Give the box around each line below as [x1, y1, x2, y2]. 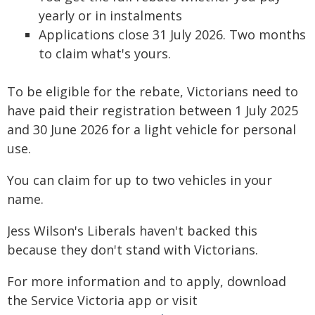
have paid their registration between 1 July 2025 [7, 102, 298, 119]
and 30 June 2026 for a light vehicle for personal [7, 121, 296, 138]
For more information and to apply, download [7, 273, 286, 290]
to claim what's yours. [39, 45, 171, 62]
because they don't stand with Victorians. [7, 241, 258, 258]
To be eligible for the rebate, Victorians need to [7, 83, 298, 100]
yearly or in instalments [39, 7, 182, 24]
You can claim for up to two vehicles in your [7, 172, 272, 188]
